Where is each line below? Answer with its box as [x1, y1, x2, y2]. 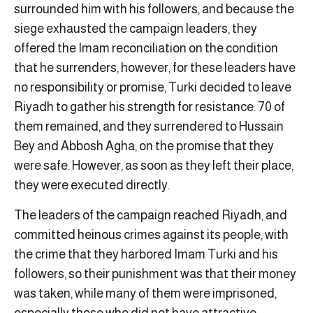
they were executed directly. [14, 178, 170, 193]
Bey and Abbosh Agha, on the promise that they [14, 139, 274, 154]
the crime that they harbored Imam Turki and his [14, 247, 278, 261]
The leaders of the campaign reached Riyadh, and [14, 208, 287, 222]
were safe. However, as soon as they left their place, [14, 159, 293, 173]
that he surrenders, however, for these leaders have [14, 61, 296, 75]
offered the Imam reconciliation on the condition [14, 41, 278, 56]
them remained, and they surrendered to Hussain [14, 119, 284, 134]
